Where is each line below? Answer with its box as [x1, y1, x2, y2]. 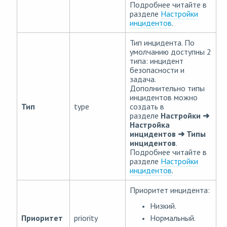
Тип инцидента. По [130, 37, 195, 48]
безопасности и [130, 65, 184, 75]
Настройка [130, 120, 170, 130]
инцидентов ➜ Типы [130, 129, 206, 139]
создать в [130, 101, 164, 112]
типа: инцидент [130, 56, 183, 66]
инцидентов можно [130, 92, 198, 103]
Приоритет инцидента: [130, 185, 210, 196]
